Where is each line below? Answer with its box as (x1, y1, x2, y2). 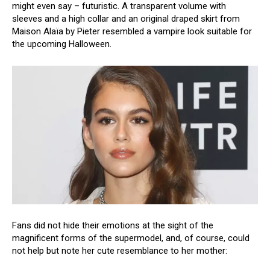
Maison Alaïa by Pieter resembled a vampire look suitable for (12, 26, 252, 37)
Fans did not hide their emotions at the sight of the (12, 219, 213, 231)
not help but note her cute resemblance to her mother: (12, 245, 227, 256)
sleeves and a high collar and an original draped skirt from (12, 13, 240, 25)
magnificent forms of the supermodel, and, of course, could (12, 232, 250, 243)
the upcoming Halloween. (12, 39, 111, 50)
